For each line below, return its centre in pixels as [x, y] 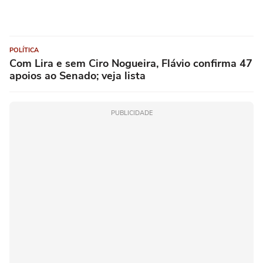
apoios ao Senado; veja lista [77, 76]
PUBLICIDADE [131, 113]
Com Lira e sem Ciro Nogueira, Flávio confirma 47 [131, 64]
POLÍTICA [24, 50]
